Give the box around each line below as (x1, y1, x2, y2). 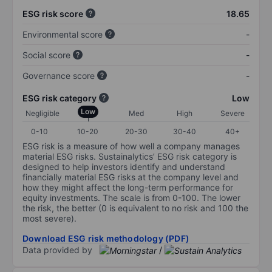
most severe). (22, 212, 76, 223)
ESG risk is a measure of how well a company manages (22, 140, 240, 151)
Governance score (22, 70, 95, 81)
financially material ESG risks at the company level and (22, 171, 239, 182)
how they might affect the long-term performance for (22, 182, 233, 192)
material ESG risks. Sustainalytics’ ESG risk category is (22, 151, 237, 161)
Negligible (25, 108, 59, 118)
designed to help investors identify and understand (22, 161, 225, 172)
